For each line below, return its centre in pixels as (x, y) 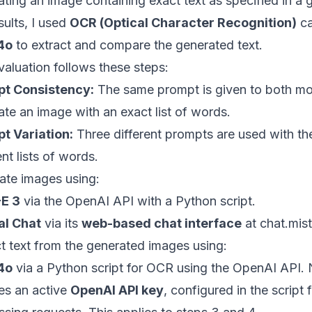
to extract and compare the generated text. (138, 45)
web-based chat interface (162, 223)
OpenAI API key (117, 290)
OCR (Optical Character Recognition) (183, 22)
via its (61, 223)
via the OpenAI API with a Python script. (138, 201)
